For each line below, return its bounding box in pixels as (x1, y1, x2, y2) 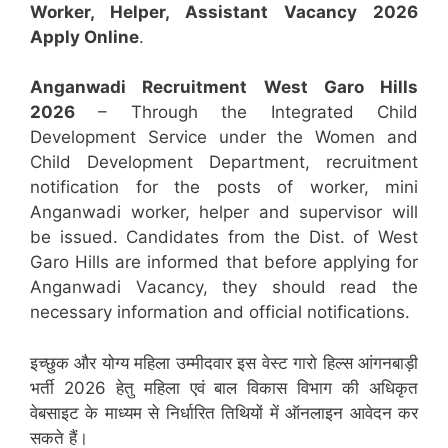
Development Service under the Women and (30, 127, 418, 147)
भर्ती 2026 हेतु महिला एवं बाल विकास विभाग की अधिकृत (30, 377, 418, 398)
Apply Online (30, 26, 139, 47)
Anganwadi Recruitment (30, 77, 264, 97)
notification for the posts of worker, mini (30, 177, 418, 197)
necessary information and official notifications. (30, 302, 410, 322)
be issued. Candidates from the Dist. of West (30, 227, 418, 247)
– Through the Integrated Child (75, 102, 418, 122)
